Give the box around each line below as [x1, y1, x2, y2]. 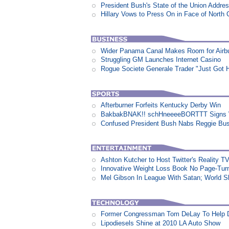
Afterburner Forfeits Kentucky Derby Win [101, 101, 221, 109]
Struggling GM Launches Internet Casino [101, 56, 221, 64]
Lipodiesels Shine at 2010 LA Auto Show [101, 219, 221, 227]
